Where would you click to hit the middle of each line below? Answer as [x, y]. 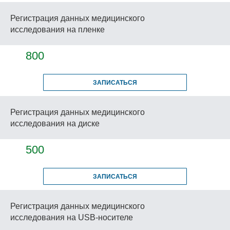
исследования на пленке [57, 30]
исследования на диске [55, 123]
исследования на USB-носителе [72, 217]
